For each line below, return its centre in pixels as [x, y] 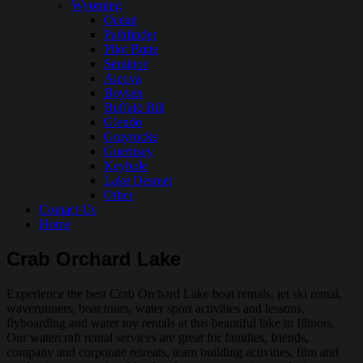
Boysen [123, 93]
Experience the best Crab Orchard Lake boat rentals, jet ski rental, [174, 293]
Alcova [122, 78]
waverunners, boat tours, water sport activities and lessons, [156, 308]
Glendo [123, 122]
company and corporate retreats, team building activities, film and [173, 352]
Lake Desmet [138, 180]
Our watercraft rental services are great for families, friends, [158, 337]
